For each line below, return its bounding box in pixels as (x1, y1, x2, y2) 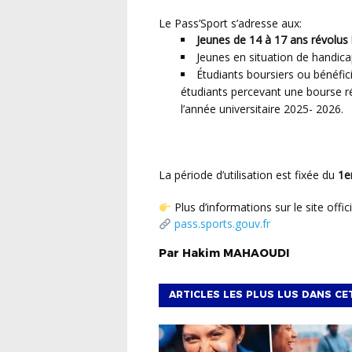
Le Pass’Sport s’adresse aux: (165, 16, 302, 31)
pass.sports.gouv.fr (174, 216, 270, 232)
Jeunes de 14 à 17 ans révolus (196, 32, 348, 48)
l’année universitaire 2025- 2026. (181, 101, 343, 117)
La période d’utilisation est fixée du (165, 167, 338, 183)
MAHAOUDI (223, 246, 289, 261)
